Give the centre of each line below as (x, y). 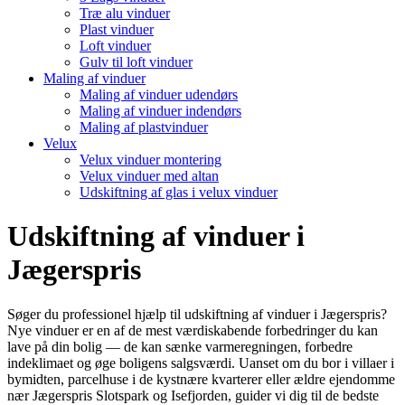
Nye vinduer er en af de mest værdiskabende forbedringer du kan (193, 330)
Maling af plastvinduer (144, 127)
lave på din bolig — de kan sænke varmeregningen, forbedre (180, 346)
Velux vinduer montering (151, 160)
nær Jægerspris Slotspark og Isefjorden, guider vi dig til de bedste (193, 395)
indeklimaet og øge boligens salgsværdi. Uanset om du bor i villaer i (201, 363)
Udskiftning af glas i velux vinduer (179, 192)
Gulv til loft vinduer (136, 62)
